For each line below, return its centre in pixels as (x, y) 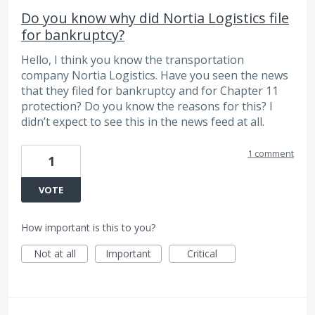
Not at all (54, 254)
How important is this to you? (88, 228)
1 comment (271, 154)
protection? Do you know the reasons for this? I (147, 107)
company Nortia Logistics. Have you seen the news (155, 76)
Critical (202, 254)
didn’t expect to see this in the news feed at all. (143, 122)
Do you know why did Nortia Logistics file (155, 18)
